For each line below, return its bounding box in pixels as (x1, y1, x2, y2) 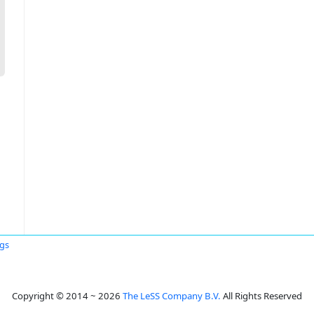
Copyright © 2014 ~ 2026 (12, 289, 123, 302)
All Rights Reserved (221, 289, 302, 302)
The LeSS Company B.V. (123, 289, 221, 302)
